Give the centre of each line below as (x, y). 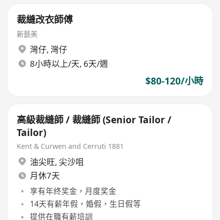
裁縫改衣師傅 (45, 19)
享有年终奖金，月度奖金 (73, 191)
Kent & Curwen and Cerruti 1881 (70, 146)
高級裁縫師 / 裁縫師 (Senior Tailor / (94, 120)
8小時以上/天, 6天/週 (69, 63)
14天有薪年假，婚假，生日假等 (85, 204)
